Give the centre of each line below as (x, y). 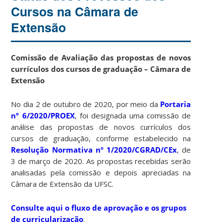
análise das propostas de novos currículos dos (101, 127)
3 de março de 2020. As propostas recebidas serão (101, 161)
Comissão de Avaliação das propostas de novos (101, 57)
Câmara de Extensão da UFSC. (62, 184)
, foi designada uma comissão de (133, 115)
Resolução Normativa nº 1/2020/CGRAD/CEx (94, 149)
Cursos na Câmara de (75, 11)
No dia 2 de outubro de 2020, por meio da (86, 104)
